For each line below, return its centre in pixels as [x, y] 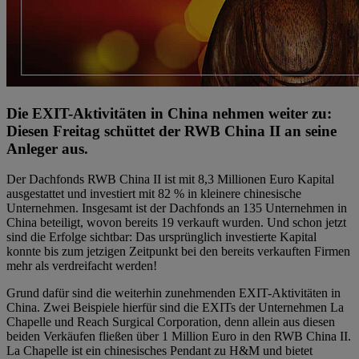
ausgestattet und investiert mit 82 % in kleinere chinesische [154, 194]
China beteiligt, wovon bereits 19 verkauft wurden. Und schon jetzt [176, 223]
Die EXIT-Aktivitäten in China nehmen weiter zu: [169, 113]
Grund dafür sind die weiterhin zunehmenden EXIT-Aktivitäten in [173, 293]
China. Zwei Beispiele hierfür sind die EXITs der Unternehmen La [175, 308]
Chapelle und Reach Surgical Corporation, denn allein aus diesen [171, 322]
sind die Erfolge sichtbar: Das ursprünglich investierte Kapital [161, 237]
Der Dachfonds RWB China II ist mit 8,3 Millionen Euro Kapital [170, 179]
